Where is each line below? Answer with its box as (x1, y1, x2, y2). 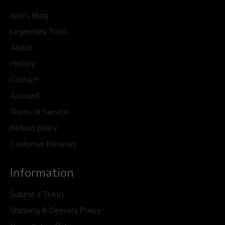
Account (10, 90, 40, 102)
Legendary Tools (10, 26, 68, 38)
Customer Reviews (10, 139, 77, 150)
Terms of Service (10, 106, 69, 118)
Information (10, 165, 74, 181)
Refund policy (10, 123, 57, 134)
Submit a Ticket (10, 189, 64, 200)
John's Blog (10, 10, 48, 22)
